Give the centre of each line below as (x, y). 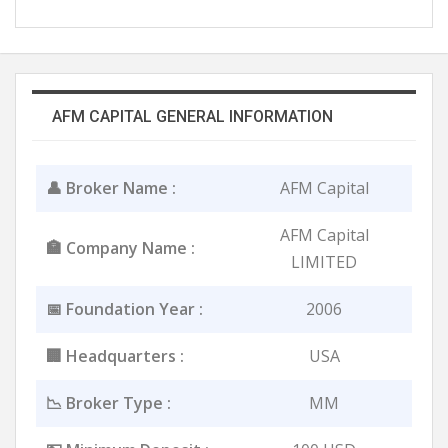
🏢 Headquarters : (115, 355)
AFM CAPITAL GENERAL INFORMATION (192, 116)
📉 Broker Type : (108, 402)
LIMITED (324, 261)
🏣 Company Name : (120, 247)
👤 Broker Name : (111, 187)
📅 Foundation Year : (124, 308)
